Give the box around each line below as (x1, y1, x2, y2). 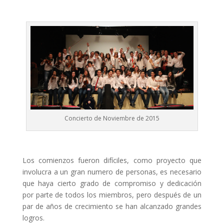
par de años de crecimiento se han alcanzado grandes (22, 201, 202, 211)
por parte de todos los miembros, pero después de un (22, 189, 202, 199)
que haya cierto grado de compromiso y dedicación (22, 178, 202, 188)
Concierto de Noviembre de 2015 (64, 113, 159, 122)
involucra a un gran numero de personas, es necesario (22, 166, 202, 176)
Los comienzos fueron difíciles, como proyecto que (22, 155, 202, 165)
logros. (22, 212, 44, 222)
